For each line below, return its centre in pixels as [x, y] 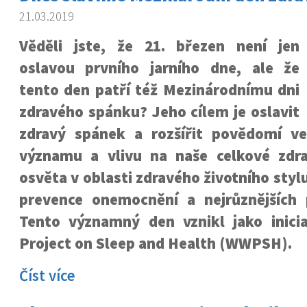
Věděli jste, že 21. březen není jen [159, 46]
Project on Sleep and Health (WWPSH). [155, 243]
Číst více [47, 275]
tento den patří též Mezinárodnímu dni [159, 90]
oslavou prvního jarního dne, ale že [159, 68]
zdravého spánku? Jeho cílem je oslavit [159, 112]
